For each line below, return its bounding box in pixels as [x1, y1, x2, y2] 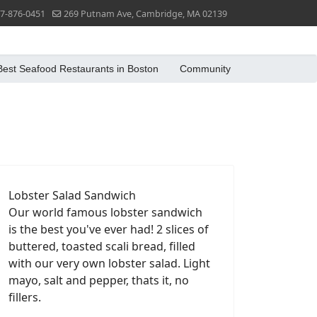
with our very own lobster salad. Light [8, 255, 210, 271]
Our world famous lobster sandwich [8, 204, 202, 220]
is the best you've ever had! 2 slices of [8, 221, 209, 237]
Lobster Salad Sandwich [8, 188, 136, 203]
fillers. [8, 289, 41, 305]
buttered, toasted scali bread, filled [8, 238, 195, 254]
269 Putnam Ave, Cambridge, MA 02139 [64, 8, 227, 20]
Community [180, 63, 231, 74]
